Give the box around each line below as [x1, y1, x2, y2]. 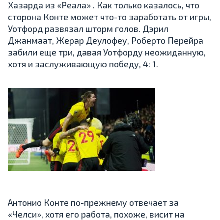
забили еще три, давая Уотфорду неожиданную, [8, 46, 206, 57]
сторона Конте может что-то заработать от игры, [8, 11, 211, 22]
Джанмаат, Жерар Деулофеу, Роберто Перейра [8, 34, 203, 46]
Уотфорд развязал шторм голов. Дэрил [8, 23, 168, 34]
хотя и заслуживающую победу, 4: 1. [8, 58, 158, 69]
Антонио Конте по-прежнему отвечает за [8, 196, 179, 208]
